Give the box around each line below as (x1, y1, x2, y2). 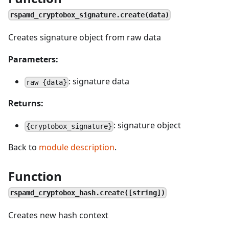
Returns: (8, 98, 43, 109)
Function (8, 168, 62, 185)
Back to (8, 142, 39, 153)
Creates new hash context (8, 210, 108, 221)
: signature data (68, 76, 130, 87)
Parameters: (8, 54, 58, 65)
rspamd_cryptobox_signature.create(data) (10, 10, 170, 19)
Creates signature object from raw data (8, 32, 161, 43)
